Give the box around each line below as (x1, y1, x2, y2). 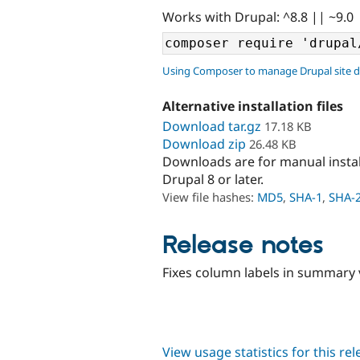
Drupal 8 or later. (162, 170, 264, 188)
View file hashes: (162, 188, 257, 205)
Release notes (162, 229, 324, 262)
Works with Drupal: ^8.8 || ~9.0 (162, 7, 354, 26)
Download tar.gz (162, 117, 261, 135)
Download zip (162, 134, 246, 153)
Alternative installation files (162, 97, 343, 116)
